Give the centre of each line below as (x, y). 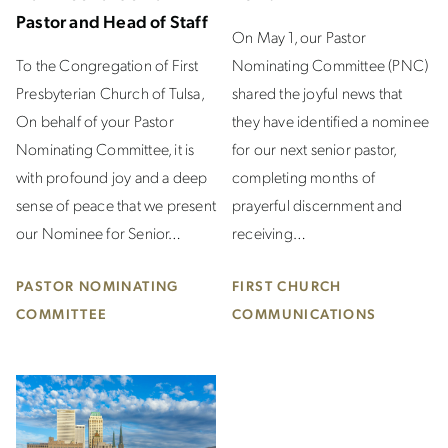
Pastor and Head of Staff (112, 20)
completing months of (303, 176)
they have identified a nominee (330, 120)
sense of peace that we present (116, 204)
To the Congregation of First (107, 64)
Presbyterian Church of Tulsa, (110, 92)
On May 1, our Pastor (299, 36)
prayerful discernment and (317, 204)
